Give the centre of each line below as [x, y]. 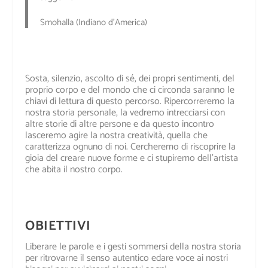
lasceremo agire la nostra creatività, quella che [117, 135]
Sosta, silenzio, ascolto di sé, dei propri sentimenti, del [130, 78]
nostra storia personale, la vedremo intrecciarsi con [125, 112]
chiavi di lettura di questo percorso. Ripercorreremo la [130, 101]
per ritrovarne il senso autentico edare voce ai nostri [127, 258]
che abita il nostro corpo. [74, 169]
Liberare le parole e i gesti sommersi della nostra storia [133, 246]
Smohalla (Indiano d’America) [94, 22]
